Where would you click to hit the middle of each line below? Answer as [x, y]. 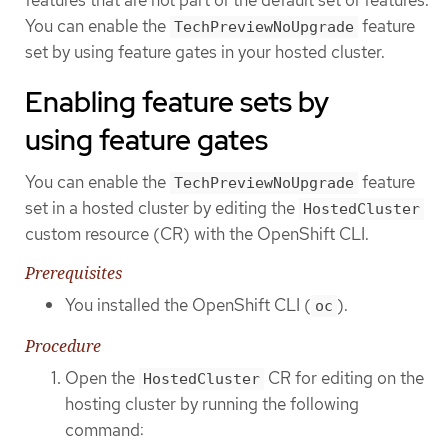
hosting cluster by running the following [212, 403]
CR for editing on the [344, 377]
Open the [102, 377]
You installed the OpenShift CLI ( [188, 305]
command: [104, 429]
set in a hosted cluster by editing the [162, 208]
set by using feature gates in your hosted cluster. [205, 51]
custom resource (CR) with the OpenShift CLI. [197, 234]
